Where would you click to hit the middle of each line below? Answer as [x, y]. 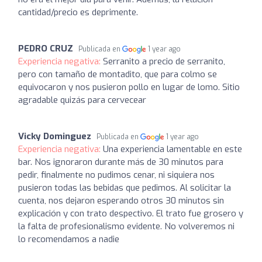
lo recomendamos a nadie [69, 239]
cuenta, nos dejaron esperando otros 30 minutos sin [121, 201]
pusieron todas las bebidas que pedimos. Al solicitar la [125, 188]
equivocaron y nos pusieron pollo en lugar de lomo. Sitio [129, 87]
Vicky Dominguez [55, 136]
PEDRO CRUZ [46, 49]
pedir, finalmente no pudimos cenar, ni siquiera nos [116, 175]
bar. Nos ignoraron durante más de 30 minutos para [121, 162]
